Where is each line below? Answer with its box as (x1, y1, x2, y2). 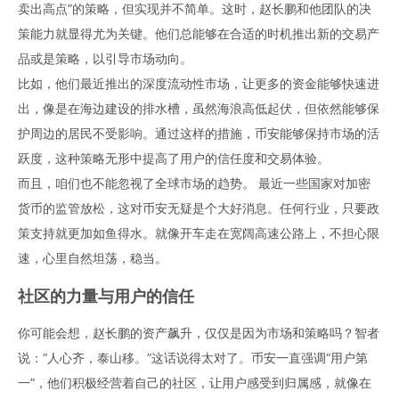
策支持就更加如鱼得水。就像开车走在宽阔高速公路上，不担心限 (18, 225, 379, 240)
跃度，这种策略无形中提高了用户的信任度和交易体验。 (18, 151, 330, 166)
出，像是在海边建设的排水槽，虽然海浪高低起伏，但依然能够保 (18, 101, 379, 116)
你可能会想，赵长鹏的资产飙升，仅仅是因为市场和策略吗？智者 (18, 325, 379, 340)
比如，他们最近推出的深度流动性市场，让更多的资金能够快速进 (18, 76, 379, 91)
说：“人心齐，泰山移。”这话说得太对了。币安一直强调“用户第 (18, 350, 368, 365)
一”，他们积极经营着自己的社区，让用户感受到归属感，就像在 (18, 375, 371, 390)
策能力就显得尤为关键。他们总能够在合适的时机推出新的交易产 (18, 26, 379, 41)
